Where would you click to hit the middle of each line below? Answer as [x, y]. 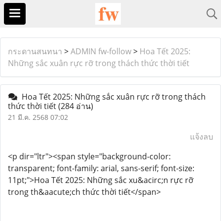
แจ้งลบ [202, 137]
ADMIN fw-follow [101, 51]
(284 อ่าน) [76, 106]
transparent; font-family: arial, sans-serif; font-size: [101, 168]
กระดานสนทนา [35, 51]
